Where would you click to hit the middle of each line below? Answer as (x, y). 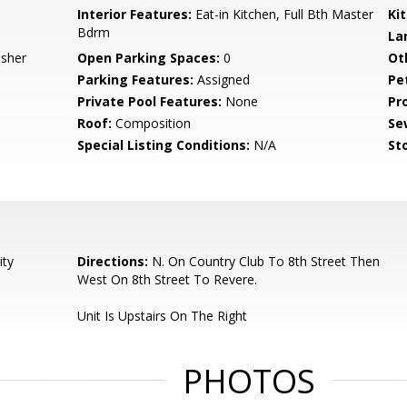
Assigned (222, 79)
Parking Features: (136, 79)
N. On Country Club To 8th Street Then (264, 261)
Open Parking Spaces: (149, 58)
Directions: (113, 261)
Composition (152, 123)
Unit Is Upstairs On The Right (163, 316)
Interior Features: (135, 14)
